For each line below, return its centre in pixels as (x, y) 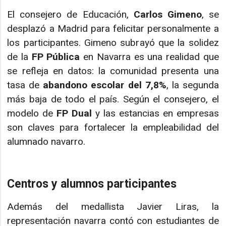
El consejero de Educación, (70, 14)
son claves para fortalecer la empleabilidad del (113, 127)
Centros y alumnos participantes (92, 184)
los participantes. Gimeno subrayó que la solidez (113, 42)
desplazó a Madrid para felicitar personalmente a (113, 28)
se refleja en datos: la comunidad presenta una (113, 71)
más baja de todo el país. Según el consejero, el (113, 99)
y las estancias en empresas (155, 113)
